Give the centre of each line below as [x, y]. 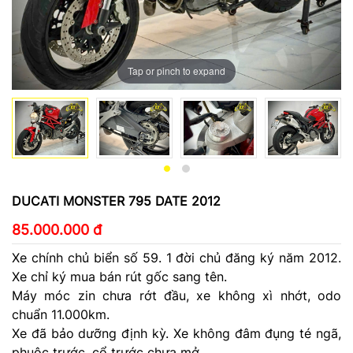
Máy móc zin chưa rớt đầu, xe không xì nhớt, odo [176, 296]
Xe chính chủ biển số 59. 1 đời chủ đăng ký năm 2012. [176, 258]
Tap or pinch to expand [176, 71]
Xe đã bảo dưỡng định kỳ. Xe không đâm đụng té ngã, [176, 334]
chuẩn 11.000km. [63, 315]
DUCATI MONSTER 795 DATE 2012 [116, 201]
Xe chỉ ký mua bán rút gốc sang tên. [121, 277]
